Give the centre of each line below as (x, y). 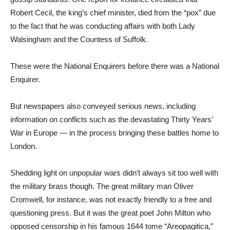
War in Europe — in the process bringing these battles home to (114, 133)
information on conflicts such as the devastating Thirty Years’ (111, 119)
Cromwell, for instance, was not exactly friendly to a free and (111, 199)
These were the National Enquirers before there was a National (115, 66)
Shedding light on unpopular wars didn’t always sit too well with (114, 173)
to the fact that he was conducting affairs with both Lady (103, 26)
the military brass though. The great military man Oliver (102, 186)
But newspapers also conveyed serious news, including (103, 106)
